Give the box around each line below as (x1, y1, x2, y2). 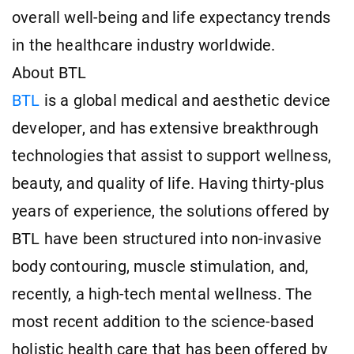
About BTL (12, 63, 87, 82)
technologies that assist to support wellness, (12, 146, 332, 165)
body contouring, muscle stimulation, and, (12, 257, 309, 276)
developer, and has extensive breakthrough (12, 119, 319, 137)
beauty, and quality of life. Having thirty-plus (12, 174, 325, 193)
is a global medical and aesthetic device (40, 91, 330, 110)
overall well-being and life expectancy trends (12, 8, 331, 27)
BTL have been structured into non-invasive (12, 229, 322, 248)
